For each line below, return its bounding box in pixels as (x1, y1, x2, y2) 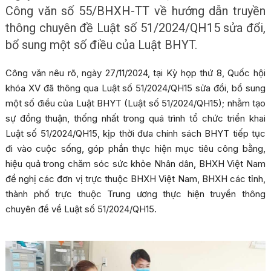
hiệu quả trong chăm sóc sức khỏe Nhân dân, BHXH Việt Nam (5, 158, 266, 169)
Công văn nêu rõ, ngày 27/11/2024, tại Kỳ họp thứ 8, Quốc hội (5, 67, 266, 79)
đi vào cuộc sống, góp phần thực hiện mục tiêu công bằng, (5, 143, 266, 154)
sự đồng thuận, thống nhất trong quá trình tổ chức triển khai (5, 113, 266, 124)
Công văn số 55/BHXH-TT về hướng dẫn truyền (5, 4, 266, 18)
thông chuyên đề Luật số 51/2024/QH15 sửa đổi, (5, 21, 266, 35)
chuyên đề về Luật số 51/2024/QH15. (5, 203, 157, 215)
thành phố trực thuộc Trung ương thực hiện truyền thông (5, 188, 266, 200)
